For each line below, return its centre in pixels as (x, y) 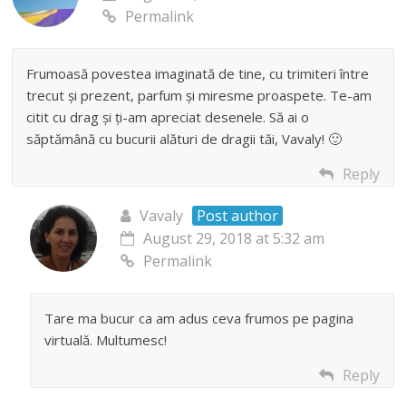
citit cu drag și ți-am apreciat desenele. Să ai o (168, 117)
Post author (238, 216)
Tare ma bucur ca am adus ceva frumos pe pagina (199, 319)
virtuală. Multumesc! (106, 340)
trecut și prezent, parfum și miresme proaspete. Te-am (199, 96)
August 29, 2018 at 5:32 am (234, 239)
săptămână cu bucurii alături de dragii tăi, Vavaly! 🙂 (184, 139)
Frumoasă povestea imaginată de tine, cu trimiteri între (198, 74)
